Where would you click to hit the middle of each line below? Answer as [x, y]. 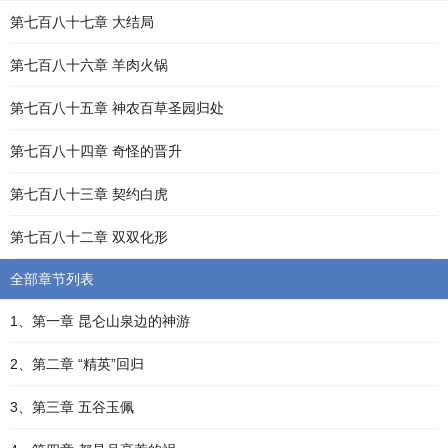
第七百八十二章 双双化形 [89, 237]
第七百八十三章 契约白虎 [89, 194]
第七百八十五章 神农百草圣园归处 [117, 108]
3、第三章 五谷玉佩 [72, 407]
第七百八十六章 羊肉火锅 [89, 65]
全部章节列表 [52, 279]
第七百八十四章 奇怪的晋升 [96, 151]
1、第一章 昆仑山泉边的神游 [100, 321]
